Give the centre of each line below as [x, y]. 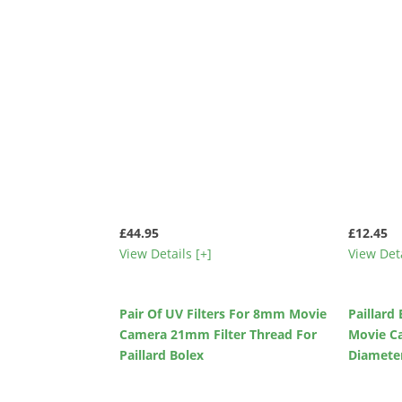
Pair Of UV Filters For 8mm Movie [223, 314]
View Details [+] [166, 253]
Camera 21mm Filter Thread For [218, 335]
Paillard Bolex [162, 355]
